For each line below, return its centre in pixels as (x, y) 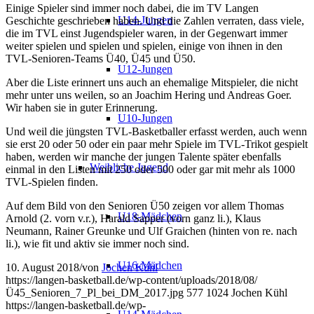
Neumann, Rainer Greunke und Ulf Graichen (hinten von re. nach (151, 231)
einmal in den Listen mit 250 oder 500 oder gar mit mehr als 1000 (150, 169)
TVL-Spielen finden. (52, 182)
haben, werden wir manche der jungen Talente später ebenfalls (143, 156)
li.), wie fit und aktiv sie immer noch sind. (97, 243)
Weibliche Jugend (129, 167)
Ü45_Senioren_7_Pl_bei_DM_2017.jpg (95, 292)
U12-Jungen (145, 69)
